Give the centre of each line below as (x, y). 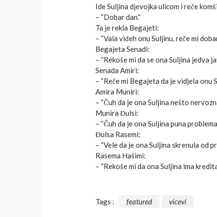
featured (139, 201)
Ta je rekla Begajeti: (127, 28)
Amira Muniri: (117, 92)
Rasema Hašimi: (121, 156)
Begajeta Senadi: (123, 49)
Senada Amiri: (117, 70)
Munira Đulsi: (117, 113)
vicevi (178, 201)
